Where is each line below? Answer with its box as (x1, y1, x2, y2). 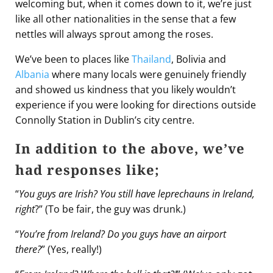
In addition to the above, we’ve (15, 138, 245, 157)
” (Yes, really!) (41, 242, 102, 256)
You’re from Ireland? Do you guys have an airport (19, 227, 226, 241)
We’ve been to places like (15, 52, 132, 66)
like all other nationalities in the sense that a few (15, 12, 236, 26)
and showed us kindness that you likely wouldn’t (15, 82, 236, 96)
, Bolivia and (171, 52, 226, 66)
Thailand (132, 52, 171, 66)
